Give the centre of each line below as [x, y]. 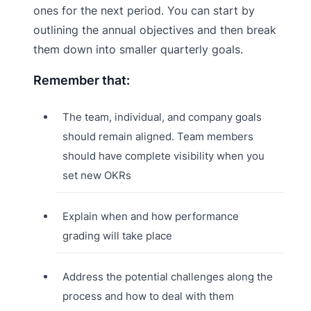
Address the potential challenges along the [167, 277]
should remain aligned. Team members [158, 137]
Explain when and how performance [150, 217]
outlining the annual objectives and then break [155, 30]
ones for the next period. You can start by [144, 10]
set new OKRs [96, 176]
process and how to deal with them [148, 296]
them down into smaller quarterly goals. [138, 49]
